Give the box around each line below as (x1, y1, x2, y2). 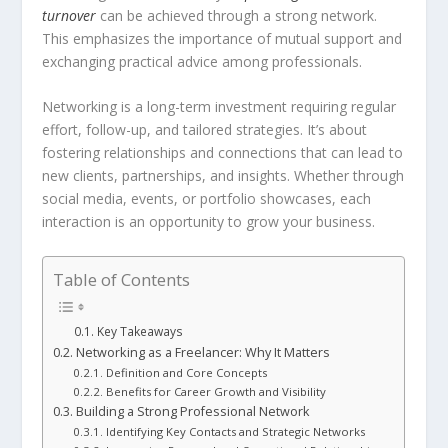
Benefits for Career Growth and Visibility (105, 383, 326, 399)
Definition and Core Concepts (105, 364, 267, 380)
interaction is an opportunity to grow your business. (42, 212, 376, 232)
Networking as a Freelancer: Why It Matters (75, 343, 330, 361)
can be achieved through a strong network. (96, 5, 378, 25)
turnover (42, 5, 97, 25)
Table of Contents (53, 267, 191, 291)
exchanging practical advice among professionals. (42, 51, 363, 71)
